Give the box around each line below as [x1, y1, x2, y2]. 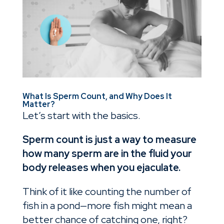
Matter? [22, 99, 55, 110]
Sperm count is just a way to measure [22, 133, 196, 146]
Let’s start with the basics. [22, 109, 142, 122]
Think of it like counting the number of [22, 185, 191, 198]
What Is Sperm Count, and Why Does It [22, 91, 172, 102]
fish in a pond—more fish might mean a [22, 199, 192, 212]
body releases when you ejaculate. [22, 161, 182, 174]
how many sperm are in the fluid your [22, 147, 192, 160]
